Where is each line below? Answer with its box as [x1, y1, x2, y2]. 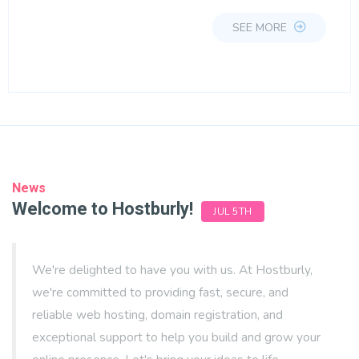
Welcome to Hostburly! [12, 196, 193, 222]
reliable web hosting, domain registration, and [32, 306, 283, 323]
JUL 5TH [213, 205, 252, 219]
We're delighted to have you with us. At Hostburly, [32, 261, 313, 278]
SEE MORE [232, 20, 290, 35]
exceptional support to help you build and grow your [32, 329, 321, 345]
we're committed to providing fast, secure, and [32, 284, 288, 301]
